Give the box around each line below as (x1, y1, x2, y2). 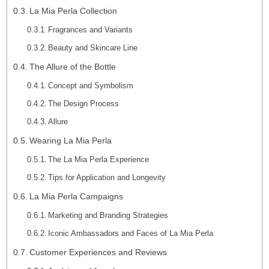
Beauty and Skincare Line (48, 43, 138, 52)
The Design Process (48, 99, 119, 108)
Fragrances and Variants (48, 25, 133, 34)
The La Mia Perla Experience (48, 155, 150, 164)
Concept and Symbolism (48, 81, 134, 90)
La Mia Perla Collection (29, 6, 117, 16)
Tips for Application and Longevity (48, 173, 166, 182)
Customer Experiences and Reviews (29, 247, 167, 257)
